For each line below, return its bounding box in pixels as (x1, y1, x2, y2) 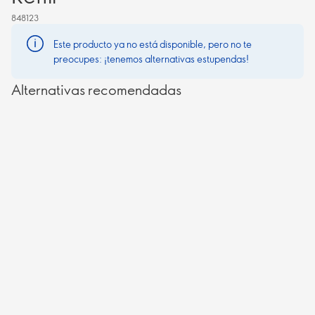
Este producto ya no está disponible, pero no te (53, 37, 252, 51)
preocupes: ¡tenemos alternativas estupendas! (53, 52, 249, 65)
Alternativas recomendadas (11, 80, 181, 98)
